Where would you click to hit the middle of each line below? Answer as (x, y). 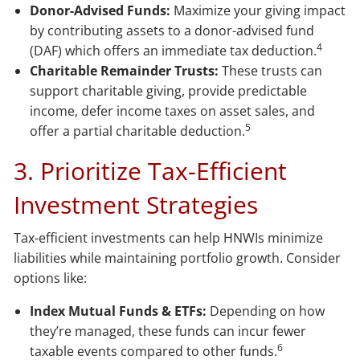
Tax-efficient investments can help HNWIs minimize (169, 237)
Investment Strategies (136, 204)
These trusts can (271, 70)
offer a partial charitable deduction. (138, 131)
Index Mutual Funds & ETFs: (119, 311)
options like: (51, 278)
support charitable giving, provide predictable (169, 90)
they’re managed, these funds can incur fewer (168, 331)
